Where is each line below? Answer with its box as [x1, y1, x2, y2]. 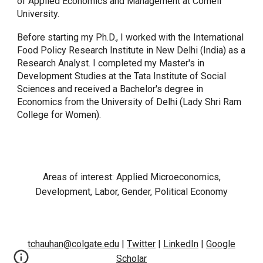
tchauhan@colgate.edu [28, 238, 119, 249]
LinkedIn [163, 238, 198, 249]
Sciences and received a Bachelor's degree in [17, 83, 204, 95]
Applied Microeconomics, [116, 171, 221, 183]
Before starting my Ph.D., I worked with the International [17, 32, 244, 43]
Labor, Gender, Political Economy [95, 186, 228, 197]
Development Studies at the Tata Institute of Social [17, 70, 227, 82]
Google [206, 238, 235, 249]
